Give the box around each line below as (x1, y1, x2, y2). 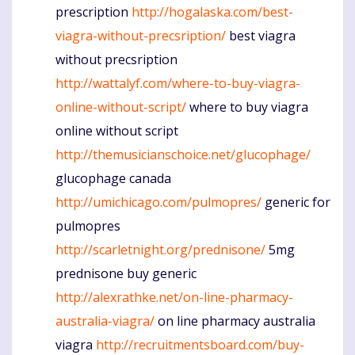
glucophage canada (55, 170, 171, 188)
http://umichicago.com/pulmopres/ (55, 193, 261, 212)
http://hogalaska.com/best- (132, 3, 293, 21)
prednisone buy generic (55, 265, 197, 283)
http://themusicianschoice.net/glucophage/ (55, 146, 311, 164)
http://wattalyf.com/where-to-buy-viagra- (55, 74, 300, 93)
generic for (261, 193, 330, 212)
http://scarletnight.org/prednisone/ (55, 241, 265, 259)
